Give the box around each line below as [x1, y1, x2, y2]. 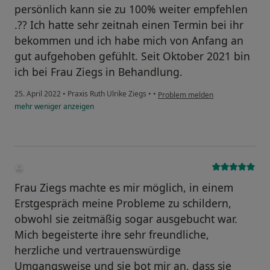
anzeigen [61, 101, 94, 112]
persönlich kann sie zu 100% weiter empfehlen [14, 2, 248, 17]
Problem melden [158, 90, 213, 101]
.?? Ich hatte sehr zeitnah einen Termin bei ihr [14, 17, 243, 33]
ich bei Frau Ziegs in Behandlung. [14, 64, 183, 80]
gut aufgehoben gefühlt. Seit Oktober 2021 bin [14, 49, 250, 64]
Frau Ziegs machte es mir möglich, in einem [14, 180, 233, 195]
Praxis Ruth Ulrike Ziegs [66, 89, 148, 99]
